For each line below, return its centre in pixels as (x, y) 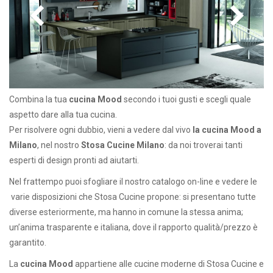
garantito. (28, 242)
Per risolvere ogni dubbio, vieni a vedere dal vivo (101, 129)
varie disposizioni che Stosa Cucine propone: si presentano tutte (133, 197)
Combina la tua (39, 99)
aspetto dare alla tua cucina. (63, 114)
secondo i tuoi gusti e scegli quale (186, 99)
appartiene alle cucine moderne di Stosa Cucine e (169, 264)
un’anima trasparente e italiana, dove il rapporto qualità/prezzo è (133, 227)
